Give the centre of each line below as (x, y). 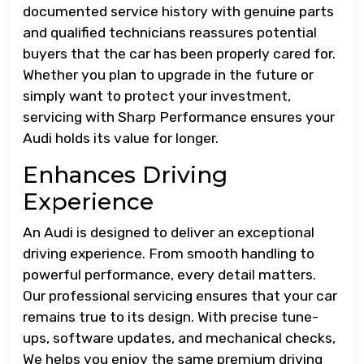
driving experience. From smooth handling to (169, 254)
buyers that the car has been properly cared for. (179, 54)
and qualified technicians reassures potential (170, 33)
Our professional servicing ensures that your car (180, 296)
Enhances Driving (125, 175)
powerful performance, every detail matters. (169, 275)
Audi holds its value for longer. (121, 139)
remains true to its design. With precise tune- (171, 317)
